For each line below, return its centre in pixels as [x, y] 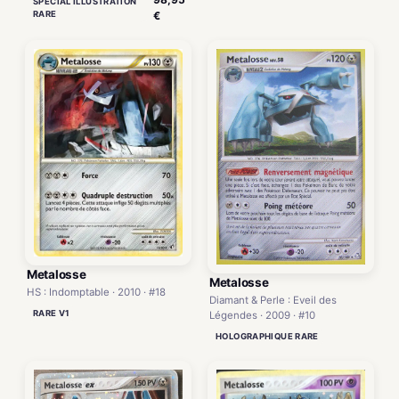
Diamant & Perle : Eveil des [273, 301]
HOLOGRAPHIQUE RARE [267, 337]
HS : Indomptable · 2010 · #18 [96, 293]
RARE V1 [52, 313]
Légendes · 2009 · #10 [262, 316]
